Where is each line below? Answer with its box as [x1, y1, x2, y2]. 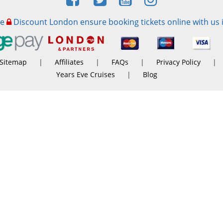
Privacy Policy [156, 57, 201, 67]
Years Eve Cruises [56, 70, 115, 79]
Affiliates [55, 57, 84, 67]
